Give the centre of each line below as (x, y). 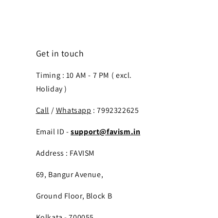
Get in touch (60, 53)
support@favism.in (106, 132)
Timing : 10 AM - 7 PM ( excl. (84, 75)
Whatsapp (73, 110)
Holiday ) (51, 89)
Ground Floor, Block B (74, 196)
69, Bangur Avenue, (70, 174)
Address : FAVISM (65, 153)
